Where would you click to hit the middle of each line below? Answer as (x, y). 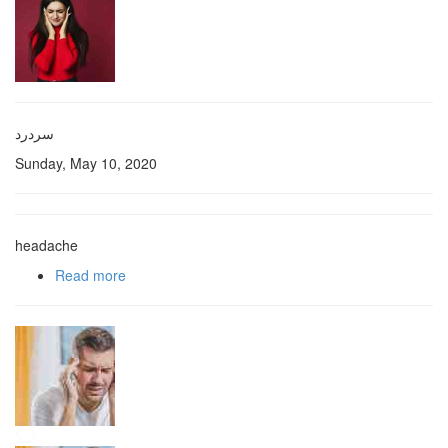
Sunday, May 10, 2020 (86, 163)
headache (46, 245)
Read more (90, 275)
